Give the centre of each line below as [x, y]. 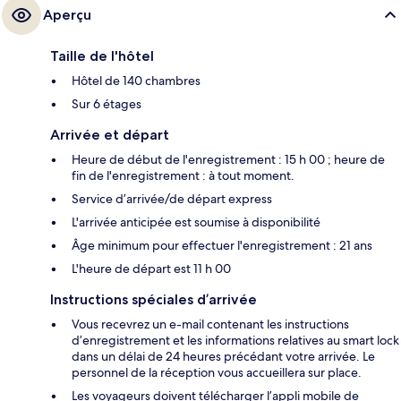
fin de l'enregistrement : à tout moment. [183, 175]
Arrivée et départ [110, 134]
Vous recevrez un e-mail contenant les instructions [210, 324]
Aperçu [67, 14]
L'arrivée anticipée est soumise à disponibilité [196, 222]
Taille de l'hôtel [102, 55]
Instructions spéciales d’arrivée [154, 299]
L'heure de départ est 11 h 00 [151, 268]
